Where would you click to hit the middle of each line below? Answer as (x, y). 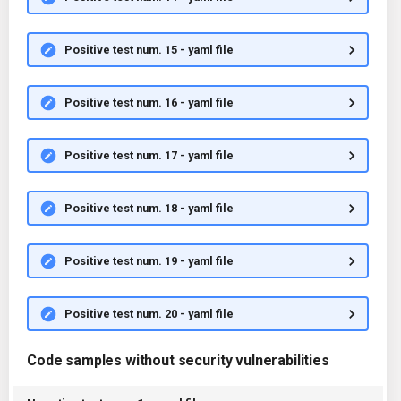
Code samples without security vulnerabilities (178, 360)
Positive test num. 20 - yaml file (149, 313)
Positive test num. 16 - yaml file (149, 102)
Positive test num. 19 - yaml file (149, 260)
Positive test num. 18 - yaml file (149, 208)
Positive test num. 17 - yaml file (149, 155)
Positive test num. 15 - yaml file (149, 49)
